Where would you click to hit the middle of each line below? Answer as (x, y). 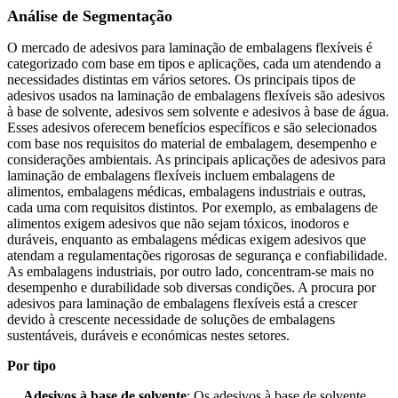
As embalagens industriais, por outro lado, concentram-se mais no (191, 272)
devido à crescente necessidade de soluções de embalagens (171, 320)
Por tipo (32, 366)
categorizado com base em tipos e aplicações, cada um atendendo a (194, 64)
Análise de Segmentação (90, 16)
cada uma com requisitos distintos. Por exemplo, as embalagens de (192, 208)
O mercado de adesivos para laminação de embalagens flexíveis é (190, 48)
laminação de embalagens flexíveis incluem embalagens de (171, 176)
